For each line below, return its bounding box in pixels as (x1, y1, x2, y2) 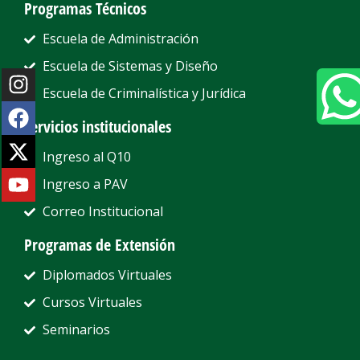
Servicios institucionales (24, 116, 171, 138)
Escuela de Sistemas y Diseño (42, 57, 218, 76)
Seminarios (42, 321, 110, 339)
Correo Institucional (42, 202, 163, 221)
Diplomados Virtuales (42, 266, 172, 284)
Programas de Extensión (24, 234, 175, 256)
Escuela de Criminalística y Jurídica (42, 84, 246, 103)
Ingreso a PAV (42, 175, 128, 194)
